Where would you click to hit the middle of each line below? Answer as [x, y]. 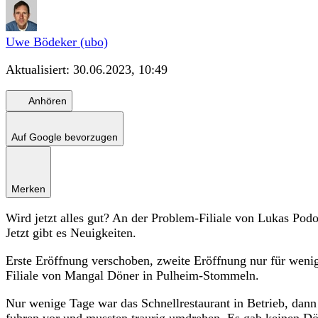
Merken [28, 189]
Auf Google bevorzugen [65, 137]
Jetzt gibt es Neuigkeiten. [71, 233]
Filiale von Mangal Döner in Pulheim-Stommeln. [132, 276]
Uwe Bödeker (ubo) [57, 42]
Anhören [48, 100]
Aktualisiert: [39, 70]
